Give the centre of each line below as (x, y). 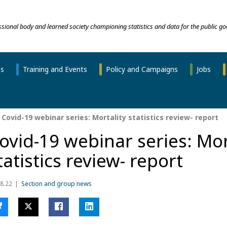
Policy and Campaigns (142, 69)
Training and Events (55, 69)
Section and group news (56, 183)
